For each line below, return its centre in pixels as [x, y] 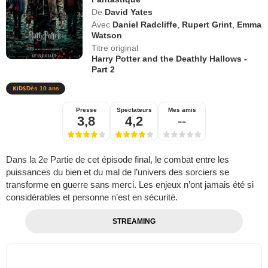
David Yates [129, 12]
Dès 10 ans [43, 88]
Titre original [115, 48]
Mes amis [182, 109]
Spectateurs [134, 109]
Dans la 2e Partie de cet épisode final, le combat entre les [118, 159]
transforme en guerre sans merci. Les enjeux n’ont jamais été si [130, 184]
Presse [86, 109]
